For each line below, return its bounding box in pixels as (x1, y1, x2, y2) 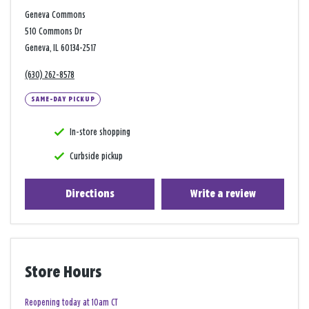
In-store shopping (70, 126, 130, 137)
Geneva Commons (25, 10, 86, 20)
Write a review (190, 188, 256, 199)
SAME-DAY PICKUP (30, 96, 95, 103)
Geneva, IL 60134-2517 (25, 43, 96, 53)
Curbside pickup (70, 150, 123, 161)
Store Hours (25, 265, 101, 281)
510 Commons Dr (25, 26, 82, 37)
